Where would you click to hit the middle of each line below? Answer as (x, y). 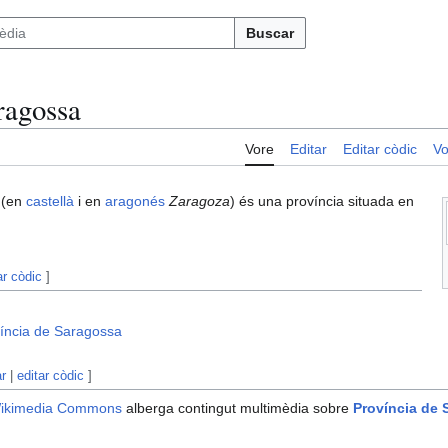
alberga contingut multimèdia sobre (238, 408)
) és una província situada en (322, 201)
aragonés (135, 201)
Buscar (270, 33)
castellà (50, 201)
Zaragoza (199, 201)
